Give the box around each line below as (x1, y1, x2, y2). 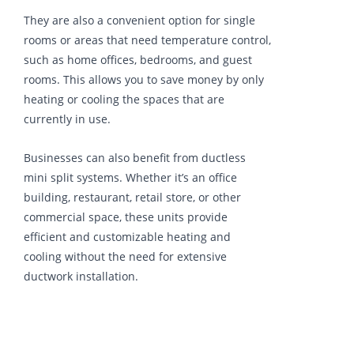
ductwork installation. (24, 268, 138, 284)
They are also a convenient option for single (24, 12, 255, 28)
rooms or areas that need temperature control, (24, 32, 271, 47)
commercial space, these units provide (24, 209, 228, 224)
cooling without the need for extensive (24, 248, 227, 264)
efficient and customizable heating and (24, 228, 231, 244)
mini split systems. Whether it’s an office (24, 169, 237, 185)
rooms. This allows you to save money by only (24, 71, 264, 87)
